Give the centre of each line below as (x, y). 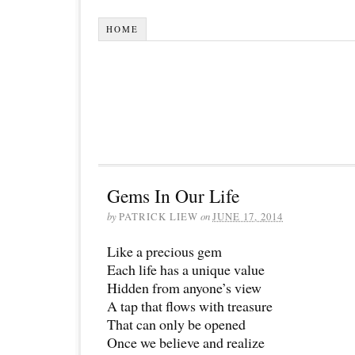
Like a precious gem (164, 251)
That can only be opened (176, 324)
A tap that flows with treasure (190, 305)
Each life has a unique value (186, 269)
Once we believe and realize (186, 342)
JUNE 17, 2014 (248, 216)
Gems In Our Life (173, 195)
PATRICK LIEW (158, 216)
